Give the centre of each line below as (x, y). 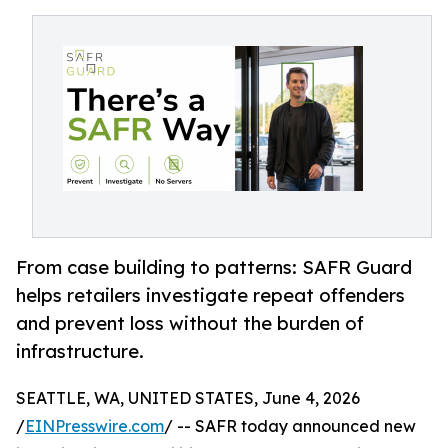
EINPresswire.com (94, 426)
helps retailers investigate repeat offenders (210, 295)
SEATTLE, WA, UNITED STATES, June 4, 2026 (188, 398)
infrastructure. (80, 351)
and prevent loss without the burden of (190, 323)
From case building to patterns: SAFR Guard (214, 267)
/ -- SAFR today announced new (290, 426)
